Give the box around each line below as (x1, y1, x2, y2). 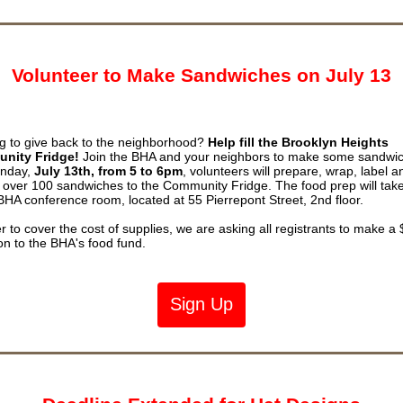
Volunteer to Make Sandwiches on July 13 (12, 65, 391, 86)
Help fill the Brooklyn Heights (208, 135, 389, 149)
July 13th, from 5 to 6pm (34, 164, 183, 178)
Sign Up (170, 294, 233, 314)
